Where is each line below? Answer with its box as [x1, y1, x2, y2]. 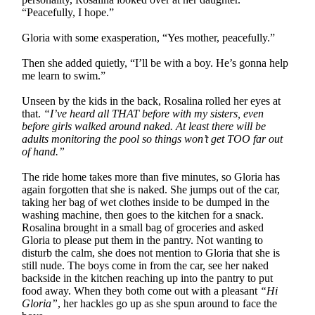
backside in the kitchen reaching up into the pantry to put [22, 271, 274, 284]
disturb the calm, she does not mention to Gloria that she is [22, 246, 281, 259]
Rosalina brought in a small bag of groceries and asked [22, 221, 264, 233]
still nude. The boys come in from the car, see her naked [22, 259, 269, 271]
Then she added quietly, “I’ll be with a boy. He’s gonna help [22, 56, 289, 69]
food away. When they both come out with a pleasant [22, 284, 261, 297]
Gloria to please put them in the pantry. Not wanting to [22, 233, 264, 246]
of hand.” [22, 145, 65, 157]
